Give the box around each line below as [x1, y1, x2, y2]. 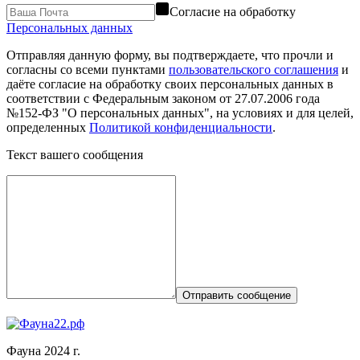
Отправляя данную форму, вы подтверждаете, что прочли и [6, 48, 333, 63]
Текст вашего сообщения [6, 148, 143, 162]
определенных [6, 121, 89, 135]
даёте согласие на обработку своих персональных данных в [6, 77, 333, 92]
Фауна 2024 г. [6, 344, 80, 358]
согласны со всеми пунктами [6, 63, 169, 77]
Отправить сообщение [182, 289, 291, 302]
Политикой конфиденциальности [89, 121, 272, 135]
